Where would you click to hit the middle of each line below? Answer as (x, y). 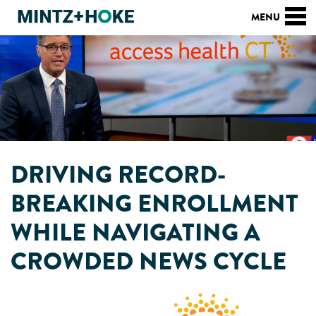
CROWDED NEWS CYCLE (148, 261)
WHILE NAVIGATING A (135, 232)
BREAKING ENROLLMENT (154, 203)
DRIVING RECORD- (118, 175)
